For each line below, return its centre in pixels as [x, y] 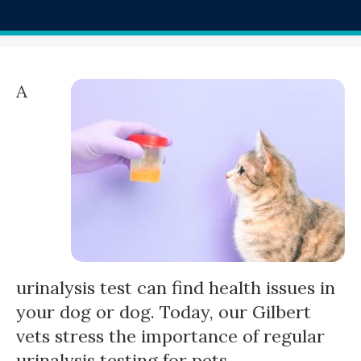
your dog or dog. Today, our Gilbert [164, 312]
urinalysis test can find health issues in [176, 288]
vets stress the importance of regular [170, 336]
